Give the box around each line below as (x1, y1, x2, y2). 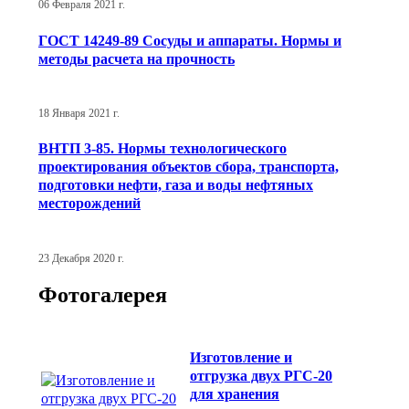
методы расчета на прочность (38, 50, 235, 67)
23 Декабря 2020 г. (38, 252, 124, 264)
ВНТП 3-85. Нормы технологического (38, 141, 287, 157)
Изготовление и (190, 349, 292, 365)
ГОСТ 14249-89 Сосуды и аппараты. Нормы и (38, 32, 341, 48)
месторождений (38, 195, 141, 212)
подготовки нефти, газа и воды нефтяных (38, 177, 313, 194)
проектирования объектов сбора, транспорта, (38, 159, 339, 175)
